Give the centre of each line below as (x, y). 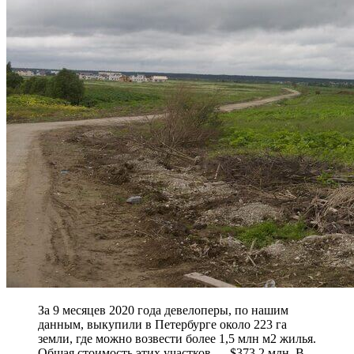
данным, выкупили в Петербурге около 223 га (162, 324)
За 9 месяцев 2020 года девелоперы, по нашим (163, 310)
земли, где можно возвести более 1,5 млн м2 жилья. (177, 338)
